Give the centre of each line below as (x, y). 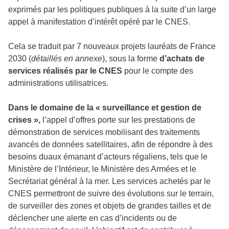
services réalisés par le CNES (65, 71)
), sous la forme (131, 58)
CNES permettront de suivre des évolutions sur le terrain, (111, 193)
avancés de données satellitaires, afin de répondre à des (110, 144)
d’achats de (182, 58)
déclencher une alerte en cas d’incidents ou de (93, 218)
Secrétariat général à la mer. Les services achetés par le (109, 181)
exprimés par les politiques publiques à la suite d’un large (112, 9)
